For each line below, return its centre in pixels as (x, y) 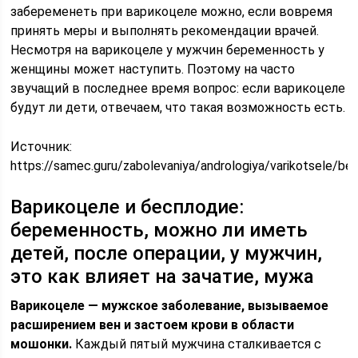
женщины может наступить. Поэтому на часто (153, 69)
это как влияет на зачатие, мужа (163, 276)
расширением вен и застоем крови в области (153, 325)
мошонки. (42, 344)
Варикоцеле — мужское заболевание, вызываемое (170, 306)
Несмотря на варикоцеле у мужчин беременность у (168, 50)
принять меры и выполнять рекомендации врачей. (165, 31)
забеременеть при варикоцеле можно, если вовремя (172, 12)
